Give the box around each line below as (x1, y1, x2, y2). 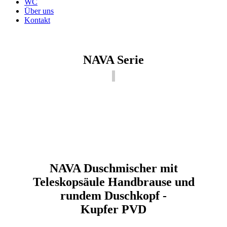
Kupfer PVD (81, 202, 146, 216)
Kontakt (24, 16, 50, 25)
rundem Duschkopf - (60, 188, 167, 202)
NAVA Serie (83, 53, 144, 67)
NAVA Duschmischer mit (49, 161, 178, 175)
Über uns (24, 7, 54, 16)
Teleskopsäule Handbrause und (32, 175, 195, 188)
